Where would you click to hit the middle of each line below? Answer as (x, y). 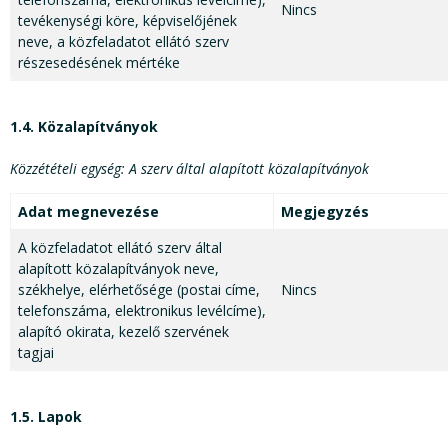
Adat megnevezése (88, 212)
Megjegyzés (325, 212)
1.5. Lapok (46, 417)
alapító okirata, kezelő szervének (123, 332)
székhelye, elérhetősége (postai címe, (139, 290)
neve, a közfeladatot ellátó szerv (123, 42)
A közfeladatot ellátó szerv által (120, 248)
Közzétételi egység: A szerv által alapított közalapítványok (189, 169)
